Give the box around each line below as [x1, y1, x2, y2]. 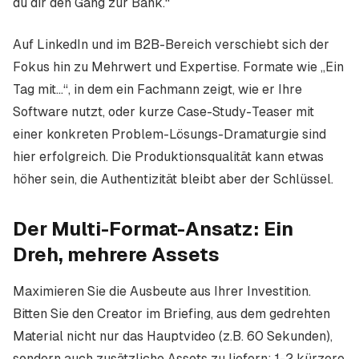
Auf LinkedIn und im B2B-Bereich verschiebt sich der [13, 37, 329, 52]
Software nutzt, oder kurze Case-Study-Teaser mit [13, 104, 314, 119]
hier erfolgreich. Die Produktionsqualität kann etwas [13, 149, 324, 164]
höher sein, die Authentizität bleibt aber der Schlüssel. [13, 171, 333, 187]
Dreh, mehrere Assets [13, 244, 220, 265]
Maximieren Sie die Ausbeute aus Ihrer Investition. [13, 284, 311, 299]
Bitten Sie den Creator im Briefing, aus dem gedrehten [13, 306, 330, 321]
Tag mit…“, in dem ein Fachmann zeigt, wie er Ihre [13, 82, 302, 97]
